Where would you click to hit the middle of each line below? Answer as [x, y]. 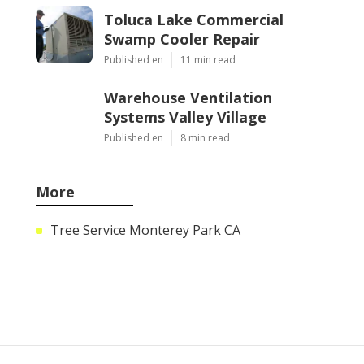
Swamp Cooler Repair [182, 39]
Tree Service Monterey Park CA [145, 230]
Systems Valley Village [185, 117]
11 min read [208, 59]
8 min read [205, 137]
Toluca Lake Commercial [194, 19]
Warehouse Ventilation [188, 97]
